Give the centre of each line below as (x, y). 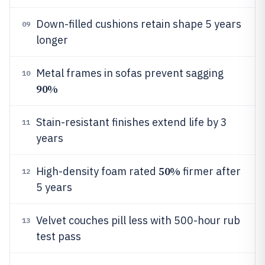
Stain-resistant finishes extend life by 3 (132, 122)
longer (52, 40)
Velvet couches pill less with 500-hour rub (138, 220)
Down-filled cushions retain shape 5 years (139, 24)
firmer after (210, 171)
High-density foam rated (97, 171)
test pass (59, 236)
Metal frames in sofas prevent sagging (130, 73)
